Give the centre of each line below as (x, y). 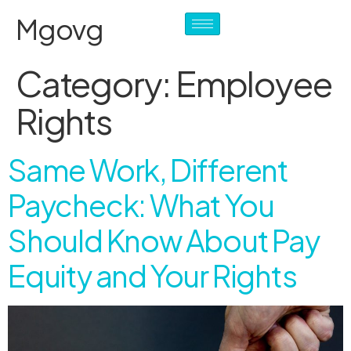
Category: (96, 83)
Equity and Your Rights (152, 275)
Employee (254, 83)
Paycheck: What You (141, 205)
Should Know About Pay (164, 240)
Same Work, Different (148, 170)
